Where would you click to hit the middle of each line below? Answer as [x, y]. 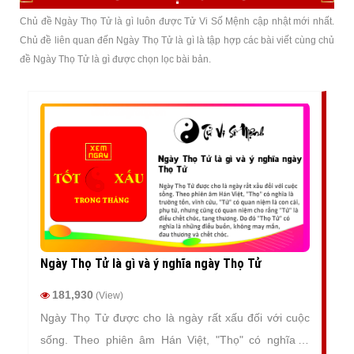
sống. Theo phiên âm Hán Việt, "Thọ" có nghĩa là [175, 340]
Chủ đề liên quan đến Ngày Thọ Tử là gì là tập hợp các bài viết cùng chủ [177, 40]
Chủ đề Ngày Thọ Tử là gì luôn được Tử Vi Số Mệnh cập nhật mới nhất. [177, 21]
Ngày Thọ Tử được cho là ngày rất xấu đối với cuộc [175, 318]
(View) [108, 296]
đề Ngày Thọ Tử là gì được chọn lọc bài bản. [115, 59]
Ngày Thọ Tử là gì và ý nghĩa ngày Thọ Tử [151, 264]
